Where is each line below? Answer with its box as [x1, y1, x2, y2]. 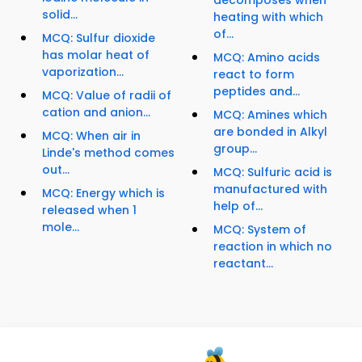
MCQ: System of [213, 221, 306, 238]
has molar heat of [42, 47, 149, 64]
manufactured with [213, 180, 327, 197]
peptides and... [213, 82, 300, 99]
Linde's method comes [42, 145, 175, 162]
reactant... [213, 255, 273, 271]
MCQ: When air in [42, 128, 141, 145]
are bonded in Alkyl [213, 123, 327, 140]
